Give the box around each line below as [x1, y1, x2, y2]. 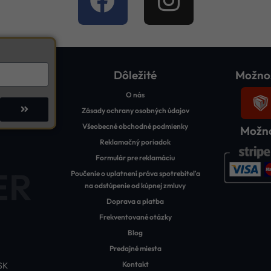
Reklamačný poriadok [100, 137, 171, 146]
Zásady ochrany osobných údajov [81, 105, 189, 115]
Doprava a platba [106, 196, 165, 206]
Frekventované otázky [99, 212, 172, 221]
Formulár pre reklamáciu [96, 152, 175, 162]
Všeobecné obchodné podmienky [82, 121, 189, 131]
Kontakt [122, 259, 149, 269]
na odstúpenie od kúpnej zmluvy [85, 180, 186, 190]
